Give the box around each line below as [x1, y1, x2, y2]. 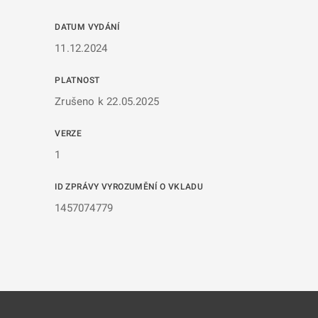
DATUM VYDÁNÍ [55, 22, 120, 32]
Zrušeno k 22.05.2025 [55, 95, 159, 108]
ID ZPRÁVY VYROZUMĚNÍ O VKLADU [55, 182, 204, 192]
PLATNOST [55, 75, 100, 85]
